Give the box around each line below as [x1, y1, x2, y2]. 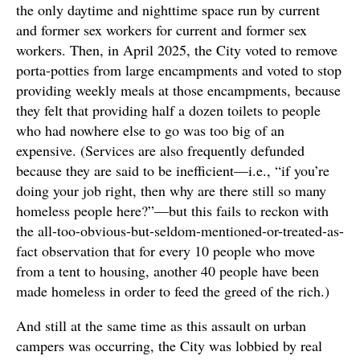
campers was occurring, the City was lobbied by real [16, 336, 322, 356]
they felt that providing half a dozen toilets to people [16, 100, 321, 121]
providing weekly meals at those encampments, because [16, 80, 341, 100]
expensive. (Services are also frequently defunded [16, 141, 305, 161]
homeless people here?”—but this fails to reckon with [16, 201, 329, 221]
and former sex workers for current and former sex [16, 20, 307, 40]
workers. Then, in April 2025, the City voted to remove [16, 40, 337, 60]
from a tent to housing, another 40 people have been [16, 261, 319, 281]
